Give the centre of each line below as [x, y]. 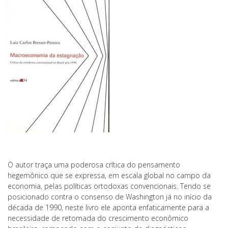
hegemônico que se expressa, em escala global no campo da [109, 175]
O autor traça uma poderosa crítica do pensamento [94, 165]
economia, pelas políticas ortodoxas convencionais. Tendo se [109, 186]
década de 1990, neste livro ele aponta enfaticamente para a [108, 207]
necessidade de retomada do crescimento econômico [98, 218]
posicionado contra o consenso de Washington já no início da [110, 197]
